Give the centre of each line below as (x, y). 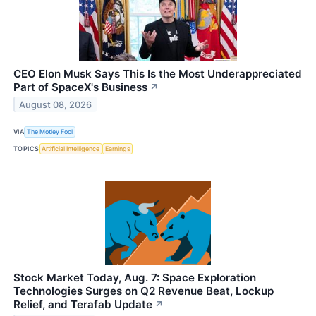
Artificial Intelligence (71, 149)
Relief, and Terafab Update (83, 305)
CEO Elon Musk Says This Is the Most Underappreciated (158, 73)
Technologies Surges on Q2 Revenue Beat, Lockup (144, 291)
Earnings (117, 149)
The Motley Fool (50, 132)
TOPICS (26, 149)
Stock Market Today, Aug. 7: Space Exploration (135, 278)
